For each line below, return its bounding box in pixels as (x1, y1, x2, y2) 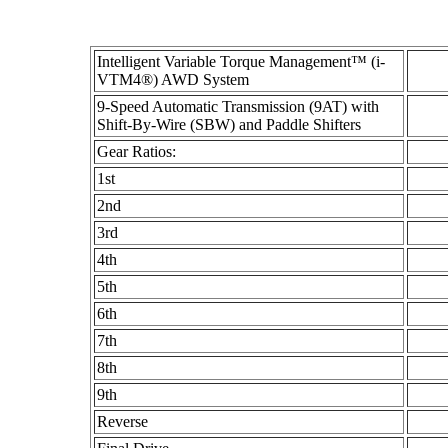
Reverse (97, 413, 148, 430)
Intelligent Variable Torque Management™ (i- (97, 53, 385, 70)
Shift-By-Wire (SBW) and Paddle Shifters (97, 116, 361, 133)
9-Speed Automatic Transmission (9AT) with (97, 98, 379, 115)
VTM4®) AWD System (97, 71, 249, 88)
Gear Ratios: (97, 143, 176, 160)
